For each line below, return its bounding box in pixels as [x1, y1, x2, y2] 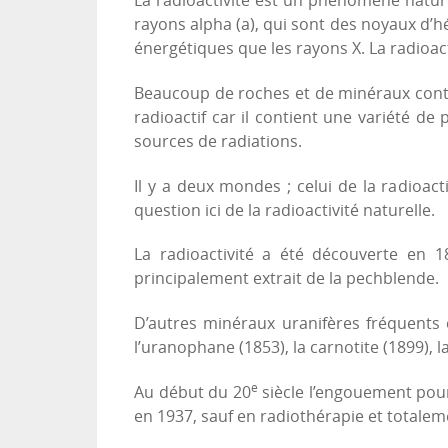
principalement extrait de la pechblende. [134, 269, 439, 289]
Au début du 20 [134, 382, 251, 402]
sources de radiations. [134, 131, 302, 151]
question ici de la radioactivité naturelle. [134, 200, 435, 220]
